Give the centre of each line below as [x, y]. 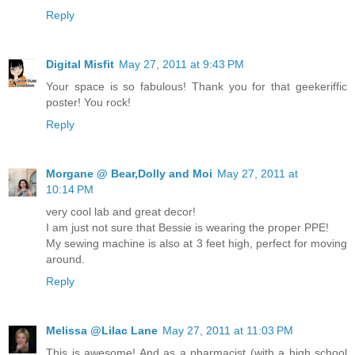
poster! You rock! [88, 103]
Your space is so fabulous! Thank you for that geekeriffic [197, 87]
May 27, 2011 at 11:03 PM [228, 331]
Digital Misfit [80, 65]
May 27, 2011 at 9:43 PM [181, 65]
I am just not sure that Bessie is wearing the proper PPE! [187, 228]
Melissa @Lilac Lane [102, 331]
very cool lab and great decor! [121, 212]
